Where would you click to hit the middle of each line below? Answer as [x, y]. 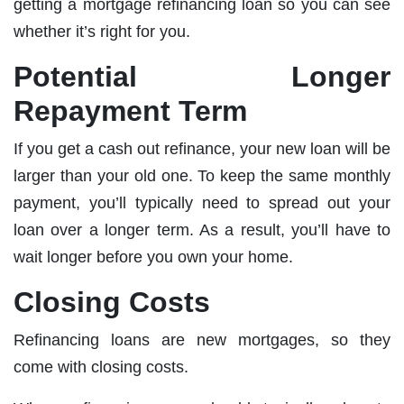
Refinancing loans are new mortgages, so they [202, 340]
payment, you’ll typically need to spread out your [202, 203]
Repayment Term [130, 111]
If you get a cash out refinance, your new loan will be [202, 149]
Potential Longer [202, 77]
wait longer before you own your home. [153, 257]
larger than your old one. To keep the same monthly [202, 176]
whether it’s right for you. [102, 32]
